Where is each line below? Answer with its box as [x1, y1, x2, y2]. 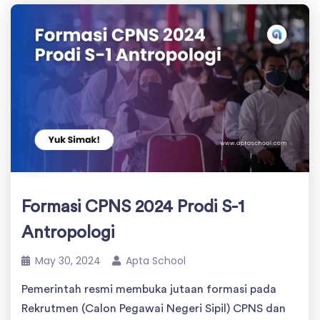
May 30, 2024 [35, 254, 101, 269]
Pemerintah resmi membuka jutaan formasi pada [21, 284, 276, 296]
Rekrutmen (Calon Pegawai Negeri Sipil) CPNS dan [21, 303, 286, 315]
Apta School [126, 254, 186, 269]
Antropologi [21, 224, 114, 242]
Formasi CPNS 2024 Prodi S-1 [21, 199, 244, 216]
